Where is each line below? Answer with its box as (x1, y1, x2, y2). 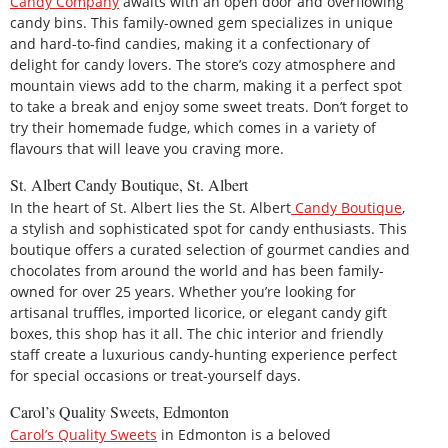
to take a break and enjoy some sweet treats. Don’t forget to (10, 96, 408, 116)
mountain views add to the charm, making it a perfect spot (10, 75, 402, 95)
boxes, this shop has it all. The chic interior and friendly (10, 323, 383, 343)
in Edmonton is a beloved (157, 425, 331, 445)
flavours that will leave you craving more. (10, 138, 284, 158)
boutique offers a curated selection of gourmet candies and (10, 239, 410, 259)
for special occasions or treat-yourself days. (10, 365, 301, 385)
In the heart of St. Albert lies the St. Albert (10, 197, 291, 217)
